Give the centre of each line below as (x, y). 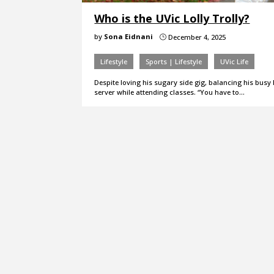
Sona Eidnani (129, 36)
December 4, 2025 (196, 37)
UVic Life (235, 61)
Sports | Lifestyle (174, 61)
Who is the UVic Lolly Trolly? (172, 18)
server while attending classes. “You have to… (170, 92)
